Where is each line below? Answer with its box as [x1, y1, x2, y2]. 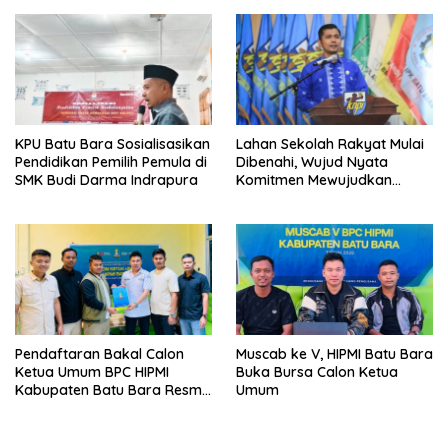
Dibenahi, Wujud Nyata [236, 152, 388, 171]
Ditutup [15, 398, 63, 417]
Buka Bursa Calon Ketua [236, 362, 398, 381]
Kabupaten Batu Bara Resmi [15, 380, 205, 399]
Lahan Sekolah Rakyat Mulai [236, 134, 424, 153]
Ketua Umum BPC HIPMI [15, 362, 169, 381]
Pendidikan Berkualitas [236, 188, 388, 207]
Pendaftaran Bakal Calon [15, 344, 184, 363]
